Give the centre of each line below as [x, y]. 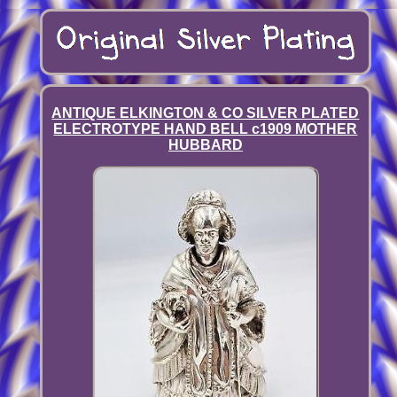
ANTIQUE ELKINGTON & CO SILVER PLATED [206, 113]
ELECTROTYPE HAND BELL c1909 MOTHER [206, 129]
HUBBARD [205, 145]
